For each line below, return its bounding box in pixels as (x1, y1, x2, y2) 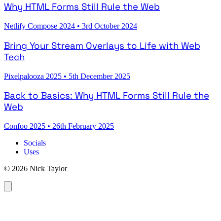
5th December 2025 (69, 72, 130, 80)
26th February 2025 (52, 122, 114, 131)
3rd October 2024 (82, 22, 137, 31)
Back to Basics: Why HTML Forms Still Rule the (4, 90, 209, 102)
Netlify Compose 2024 (4, 22, 77, 31)
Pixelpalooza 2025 (4, 72, 64, 80)
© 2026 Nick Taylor (4, 164, 67, 173)
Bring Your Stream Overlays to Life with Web (4, 39, 200, 51)
